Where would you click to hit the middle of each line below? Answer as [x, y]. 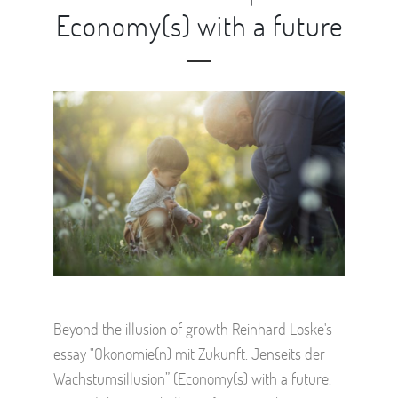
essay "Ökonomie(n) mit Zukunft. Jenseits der [189, 353]
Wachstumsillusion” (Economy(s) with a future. [192, 378]
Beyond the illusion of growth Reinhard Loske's [193, 328]
